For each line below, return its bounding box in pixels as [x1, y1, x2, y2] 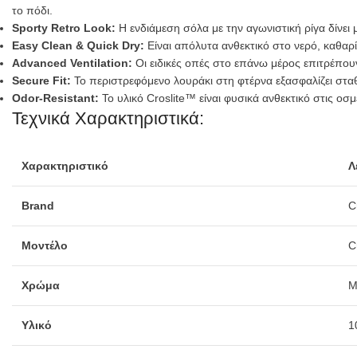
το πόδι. [12, 3, 53, 17]
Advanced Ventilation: [12, 56, 132, 69]
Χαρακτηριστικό [22, 159, 108, 172]
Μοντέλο [22, 238, 68, 252]
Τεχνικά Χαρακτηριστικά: [12, 108, 204, 128]
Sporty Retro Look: [12, 21, 116, 34]
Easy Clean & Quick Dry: [12, 38, 144, 52]
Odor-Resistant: [12, 91, 99, 104]
